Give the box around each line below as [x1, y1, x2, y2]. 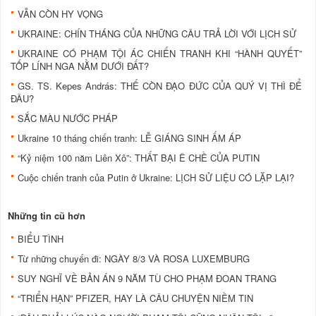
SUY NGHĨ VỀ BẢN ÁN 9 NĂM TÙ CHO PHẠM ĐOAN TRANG [18, 271, 276, 285]
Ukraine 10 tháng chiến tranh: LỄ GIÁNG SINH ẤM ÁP [18, 130, 241, 145]
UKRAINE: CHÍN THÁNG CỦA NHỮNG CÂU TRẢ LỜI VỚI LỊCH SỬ [18, 26, 296, 40]
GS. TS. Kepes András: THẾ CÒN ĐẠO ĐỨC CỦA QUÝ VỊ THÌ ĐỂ [18, 78, 302, 92]
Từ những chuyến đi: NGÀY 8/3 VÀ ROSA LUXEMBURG [18, 251, 250, 265]
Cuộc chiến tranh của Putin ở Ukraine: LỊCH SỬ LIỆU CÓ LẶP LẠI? [18, 170, 294, 184]
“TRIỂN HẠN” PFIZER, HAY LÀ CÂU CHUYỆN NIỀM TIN [18, 291, 253, 305]
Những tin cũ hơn [8, 208, 85, 222]
